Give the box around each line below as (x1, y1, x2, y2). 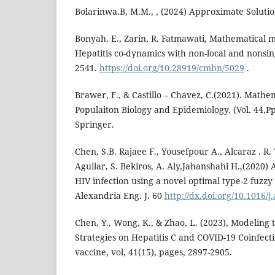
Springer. (75, 118, 114, 131)
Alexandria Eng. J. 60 (75, 190, 165, 202)
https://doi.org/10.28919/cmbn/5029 (99, 62, 244, 74)
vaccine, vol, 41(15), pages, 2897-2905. (75, 246, 232, 258)
